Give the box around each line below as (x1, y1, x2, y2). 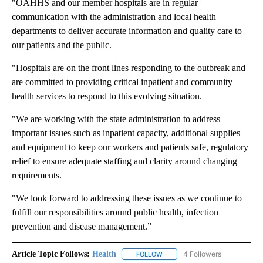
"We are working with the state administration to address (12, 114, 220, 124)
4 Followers (183, 249, 221, 259)
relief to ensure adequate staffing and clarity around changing (12, 156, 237, 167)
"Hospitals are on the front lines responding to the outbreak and (12, 63, 245, 73)
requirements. (12, 170, 62, 181)
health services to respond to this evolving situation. (12, 91, 202, 102)
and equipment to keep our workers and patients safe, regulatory (12, 142, 248, 153)
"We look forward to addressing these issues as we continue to (12, 193, 242, 204)
